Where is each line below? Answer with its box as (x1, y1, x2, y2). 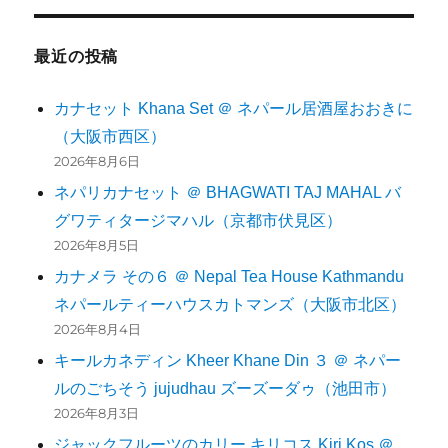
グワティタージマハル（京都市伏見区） (54, 212, 343, 230)
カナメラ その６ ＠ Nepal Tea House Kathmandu (54, 268, 405, 286)
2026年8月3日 (54, 405, 140, 422)
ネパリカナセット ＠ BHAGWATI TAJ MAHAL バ (54, 184, 402, 202)
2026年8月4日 (54, 321, 142, 338)
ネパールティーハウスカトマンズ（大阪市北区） (54, 296, 407, 314)
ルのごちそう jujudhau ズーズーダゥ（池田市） (54, 380, 397, 398)
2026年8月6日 (54, 153, 141, 170)
